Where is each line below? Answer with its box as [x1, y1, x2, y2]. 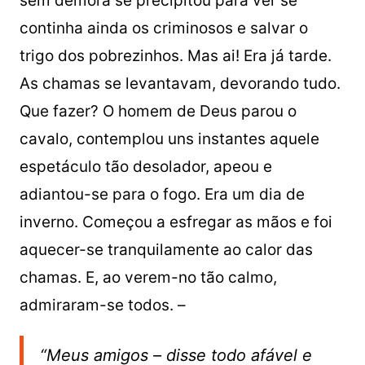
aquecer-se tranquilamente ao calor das [19, 240, 313, 259]
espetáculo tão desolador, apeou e [19, 157, 272, 176]
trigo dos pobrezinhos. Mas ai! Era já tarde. [19, 46, 332, 65]
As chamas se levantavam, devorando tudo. [19, 74, 341, 93]
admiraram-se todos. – [19, 296, 186, 314]
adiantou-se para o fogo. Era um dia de [19, 185, 305, 204]
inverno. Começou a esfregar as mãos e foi [19, 213, 332, 231]
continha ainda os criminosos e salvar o [19, 19, 308, 37]
